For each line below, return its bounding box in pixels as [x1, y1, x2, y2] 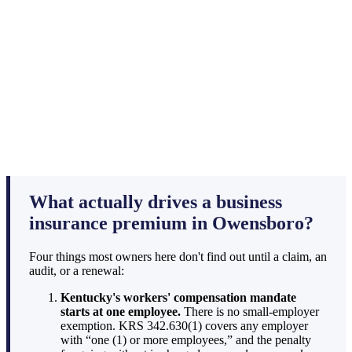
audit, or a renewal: [29, 264, 124, 278]
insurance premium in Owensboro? [29, 213, 313, 234]
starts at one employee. [60, 305, 181, 319]
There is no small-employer [181, 305, 319, 319]
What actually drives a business [29, 192, 282, 213]
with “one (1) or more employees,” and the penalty [60, 333, 311, 347]
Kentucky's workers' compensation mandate [60, 291, 296, 305]
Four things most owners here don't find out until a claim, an [29, 250, 327, 264]
